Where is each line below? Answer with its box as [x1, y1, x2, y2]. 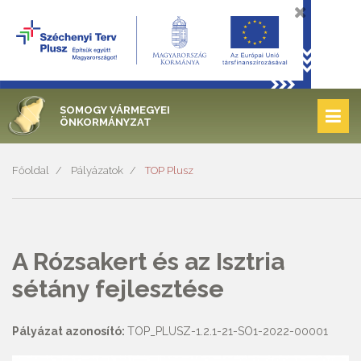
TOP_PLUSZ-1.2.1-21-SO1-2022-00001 [127, 325, 328, 338]
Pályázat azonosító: [12, 325, 127, 338]
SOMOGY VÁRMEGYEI [60, 104, 170, 116]
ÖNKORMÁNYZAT [60, 116, 151, 128]
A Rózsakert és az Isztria [12, 247, 284, 276]
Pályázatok [71, 164, 123, 176]
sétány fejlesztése [12, 275, 224, 303]
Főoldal [12, 164, 49, 176]
